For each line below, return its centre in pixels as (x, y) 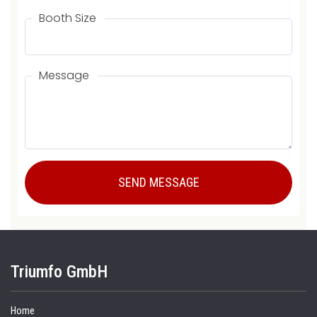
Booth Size (68, 18)
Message (64, 76)
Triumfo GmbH (59, 272)
